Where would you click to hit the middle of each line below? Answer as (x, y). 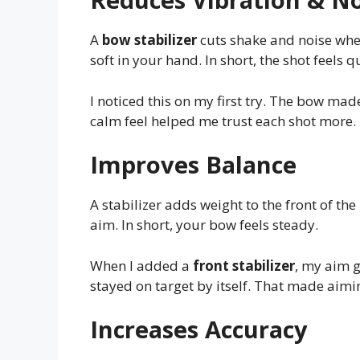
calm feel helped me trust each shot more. (223, 121)
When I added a (141, 265)
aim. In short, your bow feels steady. (204, 225)
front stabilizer (244, 265)
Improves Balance (193, 165)
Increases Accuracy (199, 329)
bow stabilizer (149, 40)
